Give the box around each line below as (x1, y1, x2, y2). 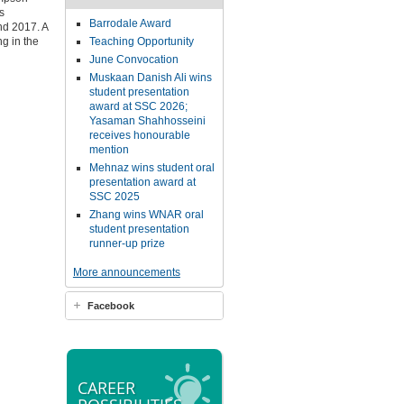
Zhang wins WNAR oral (88, 208, 204, 221)
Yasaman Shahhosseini (88, 115, 206, 127)
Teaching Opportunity (88, 35, 194, 48)
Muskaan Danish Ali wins (88, 71, 212, 84)
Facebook (87, 300, 134, 311)
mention (88, 143, 129, 156)
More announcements (72, 266, 180, 279)
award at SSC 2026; (88, 100, 188, 113)
